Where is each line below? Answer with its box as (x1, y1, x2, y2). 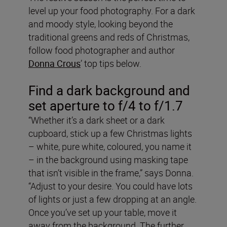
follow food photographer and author (28, 44, 175, 56)
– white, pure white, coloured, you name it (28, 140, 192, 153)
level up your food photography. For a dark (28, 4, 195, 17)
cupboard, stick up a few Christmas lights (28, 127, 192, 139)
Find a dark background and (28, 81, 190, 99)
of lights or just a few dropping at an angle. (28, 193, 197, 205)
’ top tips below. (81, 57, 141, 69)
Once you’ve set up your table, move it (28, 206, 177, 218)
